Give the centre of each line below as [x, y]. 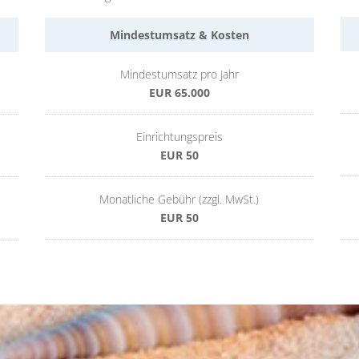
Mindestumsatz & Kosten [179, 35]
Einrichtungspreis [179, 137]
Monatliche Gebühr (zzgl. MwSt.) [179, 200]
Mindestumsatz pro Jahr [179, 75]
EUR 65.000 [179, 93]
